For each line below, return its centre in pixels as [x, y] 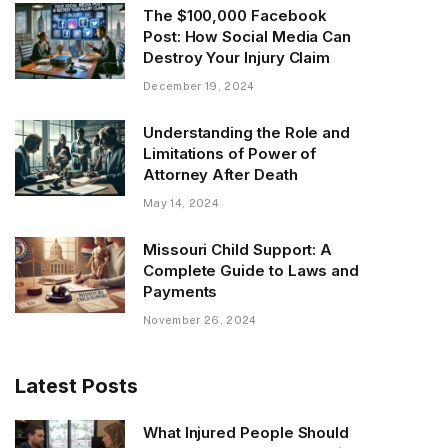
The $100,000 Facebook [235, 15]
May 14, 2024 [181, 202]
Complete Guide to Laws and [251, 270]
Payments [180, 291]
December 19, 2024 [199, 85]
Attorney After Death [220, 174]
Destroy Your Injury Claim [237, 57]
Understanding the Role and [247, 132]
